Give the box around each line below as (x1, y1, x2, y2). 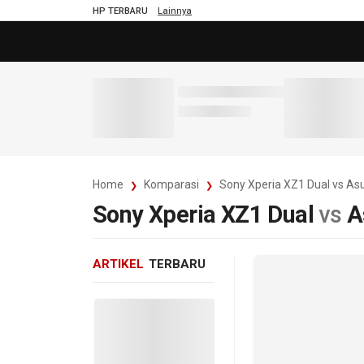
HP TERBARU (93, 4, 148, 16)
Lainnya (158, 4, 192, 16)
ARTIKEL (93, 256, 144, 271)
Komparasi (144, 177, 199, 191)
